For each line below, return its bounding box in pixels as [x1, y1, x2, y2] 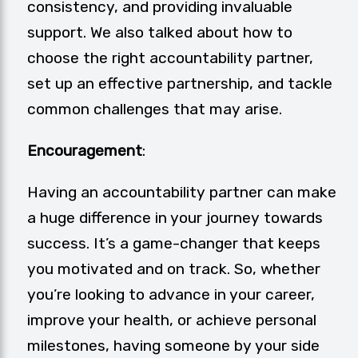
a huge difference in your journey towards [27, 209, 323, 228]
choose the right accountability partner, [27, 49, 313, 68]
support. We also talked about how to [27, 23, 292, 42]
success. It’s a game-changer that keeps [27, 234, 320, 253]
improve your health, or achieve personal [27, 311, 316, 330]
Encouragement [27, 141, 142, 161]
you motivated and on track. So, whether [27, 260, 320, 279]
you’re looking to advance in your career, [27, 285, 315, 304]
